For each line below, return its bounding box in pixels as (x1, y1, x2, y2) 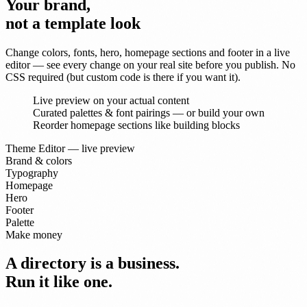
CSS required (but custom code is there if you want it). (5, 71, 241, 83)
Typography (5, 167, 58, 179)
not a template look (5, 14, 140, 32)
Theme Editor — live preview (5, 142, 135, 154)
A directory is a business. (5, 254, 180, 273)
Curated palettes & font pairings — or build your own (33, 106, 265, 119)
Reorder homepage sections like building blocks (33, 119, 240, 131)
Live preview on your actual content (33, 94, 189, 106)
